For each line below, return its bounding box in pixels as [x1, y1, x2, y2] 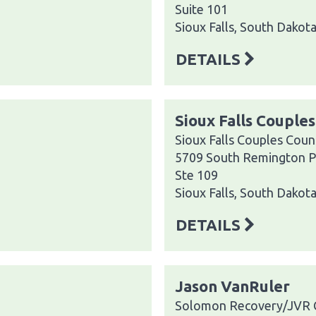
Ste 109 [175, 167, 218, 182]
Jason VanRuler [175, 276, 290, 295]
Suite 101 [175, 1, 228, 16]
